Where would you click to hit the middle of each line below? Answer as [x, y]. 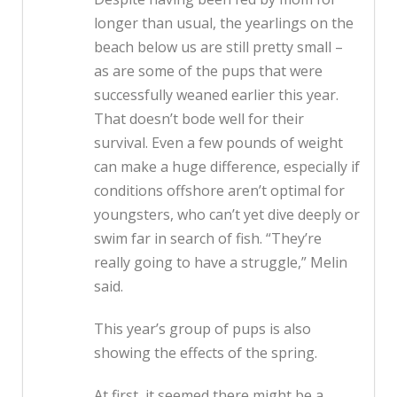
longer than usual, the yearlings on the [224, 23]
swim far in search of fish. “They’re [208, 239]
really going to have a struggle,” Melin [221, 263]
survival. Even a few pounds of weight [218, 143]
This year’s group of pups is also [202, 329]
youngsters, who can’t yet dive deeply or [227, 215]
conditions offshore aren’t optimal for [219, 191]
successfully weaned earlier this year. [216, 95]
